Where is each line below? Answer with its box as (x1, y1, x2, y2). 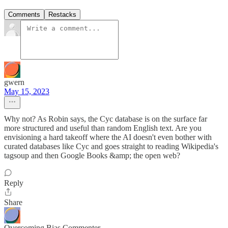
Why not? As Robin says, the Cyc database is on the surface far (4, 115, 207, 124)
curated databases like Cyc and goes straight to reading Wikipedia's (4, 142, 218, 151)
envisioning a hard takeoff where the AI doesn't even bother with (4, 133, 212, 142)
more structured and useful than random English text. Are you (4, 124, 202, 133)
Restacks (48, 11, 76, 19)
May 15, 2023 (4, 87, 49, 96)
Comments (8, 11, 40, 19)
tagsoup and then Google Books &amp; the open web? (4, 151, 180, 160)
